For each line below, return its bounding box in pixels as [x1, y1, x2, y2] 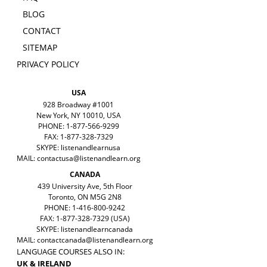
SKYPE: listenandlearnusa [36, 142, 120, 153]
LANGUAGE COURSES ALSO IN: [16, 246, 125, 257]
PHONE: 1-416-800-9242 [44, 203, 125, 213]
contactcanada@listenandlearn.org [36, 235, 153, 246]
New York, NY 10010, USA [36, 110, 121, 121]
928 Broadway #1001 [43, 100, 114, 110]
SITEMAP [22, 42, 57, 54]
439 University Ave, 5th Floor [37, 181, 132, 192]
